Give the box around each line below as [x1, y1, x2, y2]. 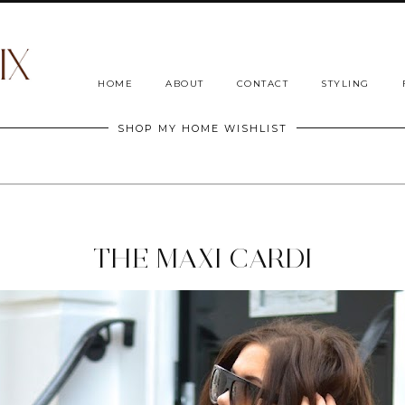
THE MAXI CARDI [92, 241, 313, 276]
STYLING [321, 78, 370, 90]
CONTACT [236, 78, 288, 90]
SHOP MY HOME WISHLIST [118, 122, 287, 136]
